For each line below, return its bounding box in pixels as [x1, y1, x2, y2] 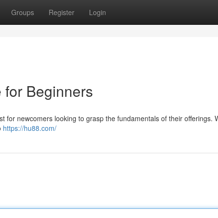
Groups [11, 7, 34, 17]
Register [49, 7, 74, 17]
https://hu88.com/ [3, 123, 56, 133]
